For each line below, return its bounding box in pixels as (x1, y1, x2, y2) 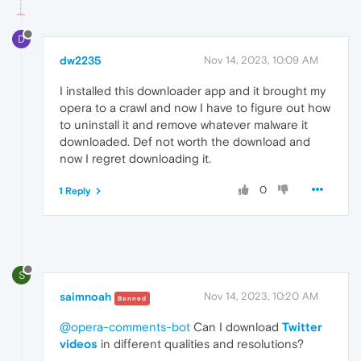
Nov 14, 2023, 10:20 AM (204, 290, 318, 303)
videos (60, 337, 98, 351)
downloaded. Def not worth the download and (60, 135, 310, 149)
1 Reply (59, 185, 91, 197)
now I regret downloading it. (60, 151, 211, 166)
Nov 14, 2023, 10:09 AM (204, 54, 318, 67)
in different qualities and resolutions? (98, 337, 304, 351)
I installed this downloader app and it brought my (60, 84, 326, 98)
